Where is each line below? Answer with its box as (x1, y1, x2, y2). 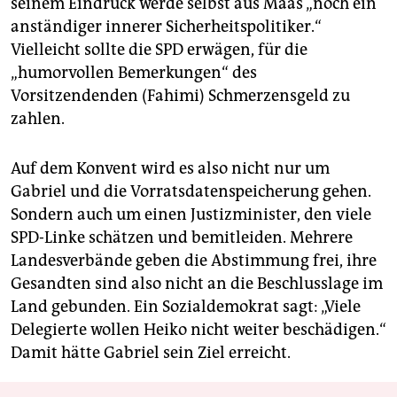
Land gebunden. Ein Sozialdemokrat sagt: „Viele (11, 297, 361, 317)
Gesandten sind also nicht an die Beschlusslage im (11, 274, 383, 294)
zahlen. (11, 109, 65, 129)
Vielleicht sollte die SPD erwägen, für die (11, 40, 307, 60)
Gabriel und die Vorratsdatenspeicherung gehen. (11, 182, 371, 202)
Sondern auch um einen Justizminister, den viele (11, 205, 371, 225)
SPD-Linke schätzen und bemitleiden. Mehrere (11, 228, 353, 248)
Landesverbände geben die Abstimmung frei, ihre (11, 251, 377, 271)
